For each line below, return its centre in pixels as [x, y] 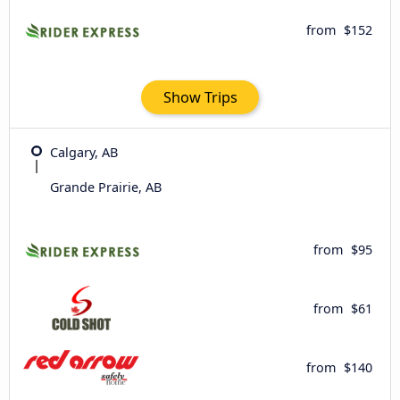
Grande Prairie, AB [106, 187]
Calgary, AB [84, 153]
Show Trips [200, 98]
